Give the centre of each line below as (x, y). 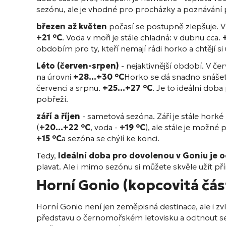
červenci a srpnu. (69, 88)
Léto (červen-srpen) (78, 66)
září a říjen (58, 116)
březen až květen (72, 26)
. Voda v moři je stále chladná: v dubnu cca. (142, 38)
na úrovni (55, 77)
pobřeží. (52, 99)
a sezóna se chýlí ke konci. (110, 138)
